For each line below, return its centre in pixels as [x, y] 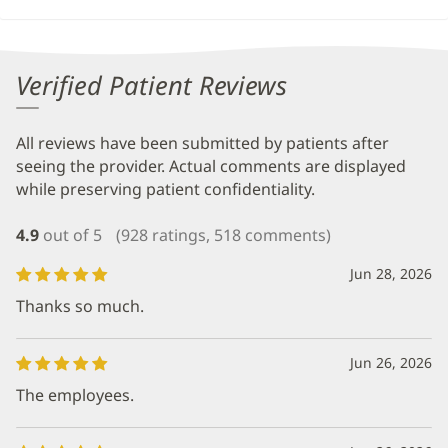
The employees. [75, 395]
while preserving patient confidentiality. [165, 189]
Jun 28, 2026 [391, 273]
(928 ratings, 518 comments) [223, 235]
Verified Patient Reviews [151, 85]
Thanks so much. [80, 306]
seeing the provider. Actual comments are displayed [211, 166]
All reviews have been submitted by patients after [202, 143]
